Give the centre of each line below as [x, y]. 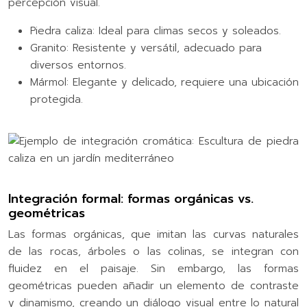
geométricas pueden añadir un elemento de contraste [153, 285]
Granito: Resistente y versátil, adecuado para [146, 48]
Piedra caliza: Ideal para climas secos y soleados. [156, 30]
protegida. [57, 99]
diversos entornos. [78, 65]
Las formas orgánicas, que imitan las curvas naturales [153, 234]
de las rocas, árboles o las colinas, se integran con [153, 251]
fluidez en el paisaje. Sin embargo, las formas [153, 268]
